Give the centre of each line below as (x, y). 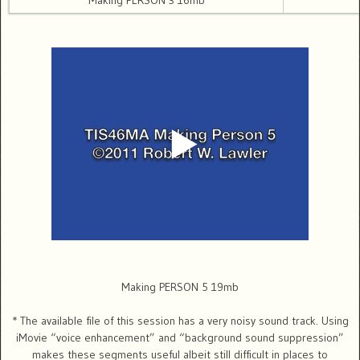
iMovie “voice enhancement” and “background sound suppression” (180, 338)
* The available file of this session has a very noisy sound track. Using (180, 321)
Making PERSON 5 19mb (180, 287)
